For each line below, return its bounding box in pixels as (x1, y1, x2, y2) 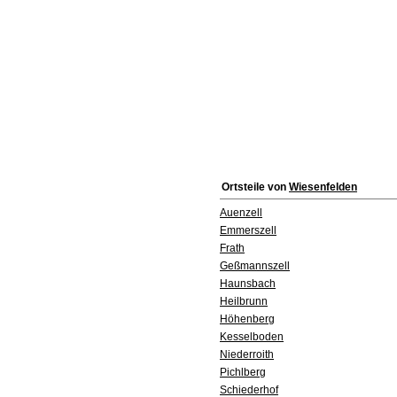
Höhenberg (220, 313, 275, 325)
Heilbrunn (220, 295, 268, 307)
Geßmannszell (220, 260, 290, 272)
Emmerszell (220, 224, 276, 237)
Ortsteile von (222, 181, 289, 193)
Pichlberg (220, 366, 266, 378)
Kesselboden (220, 331, 284, 343)
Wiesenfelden (289, 181, 357, 193)
